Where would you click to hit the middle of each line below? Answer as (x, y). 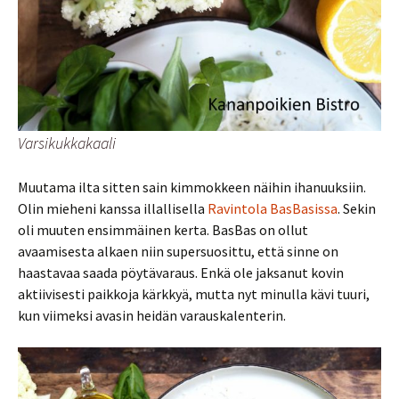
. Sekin (357, 208)
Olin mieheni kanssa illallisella (113, 208)
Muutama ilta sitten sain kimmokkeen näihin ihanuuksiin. (192, 187)
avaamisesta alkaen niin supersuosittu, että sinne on (178, 251)
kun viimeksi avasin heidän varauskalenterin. (152, 315)
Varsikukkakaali (67, 142)
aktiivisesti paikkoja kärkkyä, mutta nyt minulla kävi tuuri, (194, 293)
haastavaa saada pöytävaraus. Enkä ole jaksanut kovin (181, 272)
